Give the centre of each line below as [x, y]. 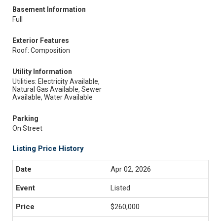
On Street [27, 128]
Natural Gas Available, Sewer [57, 89]
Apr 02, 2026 [131, 169]
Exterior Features [41, 40]
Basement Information [49, 9]
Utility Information [42, 72]
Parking [25, 118]
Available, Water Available [53, 97]
